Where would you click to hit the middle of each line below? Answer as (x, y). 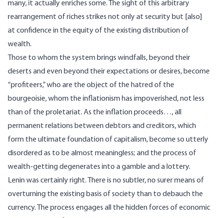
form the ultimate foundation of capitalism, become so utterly (108, 140)
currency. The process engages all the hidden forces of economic (109, 208)
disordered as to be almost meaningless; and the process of (102, 154)
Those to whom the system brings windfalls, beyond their (99, 58)
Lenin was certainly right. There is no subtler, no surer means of (106, 181)
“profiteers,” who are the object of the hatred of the (91, 85)
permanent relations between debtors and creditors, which (102, 126)
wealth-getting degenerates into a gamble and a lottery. (99, 167)
